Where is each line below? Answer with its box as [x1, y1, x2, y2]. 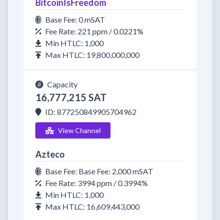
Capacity [47, 80, 78, 89]
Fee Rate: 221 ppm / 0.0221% [45, 27, 143, 36]
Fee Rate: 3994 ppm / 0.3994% [45, 178, 148, 188]
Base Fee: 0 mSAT [45, 15, 105, 24]
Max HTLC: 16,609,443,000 [45, 202, 139, 211]
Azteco [35, 149, 65, 160]
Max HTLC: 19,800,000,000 [45, 50, 139, 59]
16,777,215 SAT [35, 91, 107, 103]
